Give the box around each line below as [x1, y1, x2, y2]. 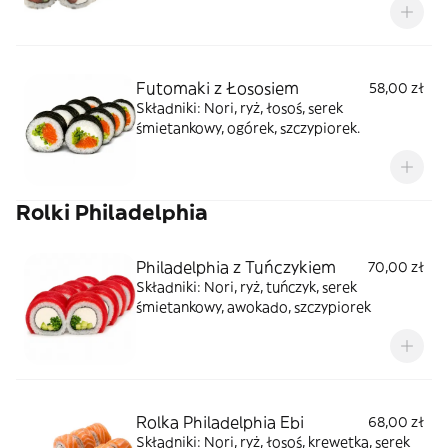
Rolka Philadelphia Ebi [136, 412, 304, 432]
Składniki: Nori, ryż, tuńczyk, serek [136, 278, 357, 296]
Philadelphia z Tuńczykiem [136, 257, 336, 277]
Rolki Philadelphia [16, 199, 208, 226]
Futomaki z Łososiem [136, 78, 299, 98]
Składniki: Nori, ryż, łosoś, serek [136, 99, 343, 117]
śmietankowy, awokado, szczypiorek [136, 298, 371, 316]
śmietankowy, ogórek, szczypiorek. [136, 119, 360, 137]
